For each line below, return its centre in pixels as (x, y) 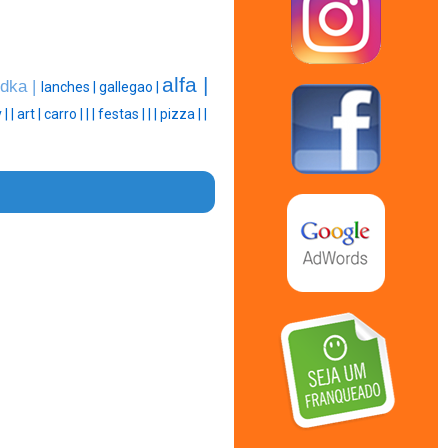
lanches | (69, 87)
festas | (123, 114)
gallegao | (130, 87)
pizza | (182, 114)
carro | (65, 114)
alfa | (184, 85)
